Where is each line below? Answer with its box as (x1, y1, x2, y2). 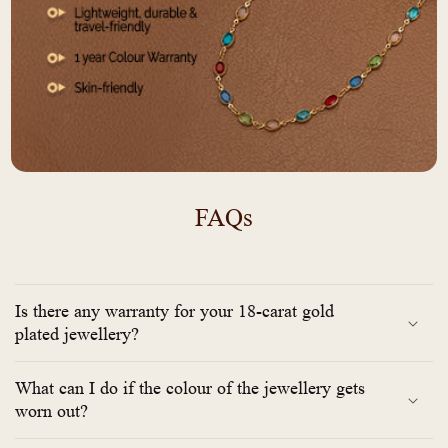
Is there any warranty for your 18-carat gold (15, 300, 334, 321)
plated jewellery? (15, 323, 139, 344)
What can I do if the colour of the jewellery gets (15, 377, 365, 398)
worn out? (15, 400, 88, 421)
